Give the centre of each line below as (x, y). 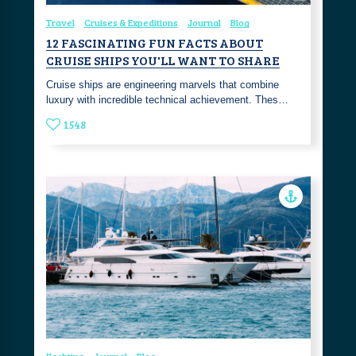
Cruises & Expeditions (131, 23)
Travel (60, 23)
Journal (204, 23)
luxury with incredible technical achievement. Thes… (167, 100)
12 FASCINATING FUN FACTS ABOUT (154, 43)
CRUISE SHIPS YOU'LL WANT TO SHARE (163, 60)
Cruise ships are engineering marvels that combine (162, 85)
